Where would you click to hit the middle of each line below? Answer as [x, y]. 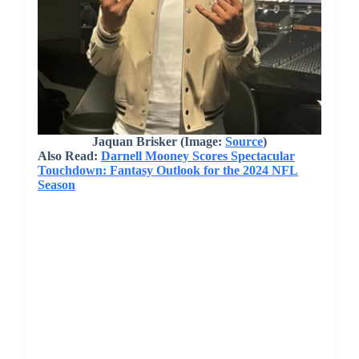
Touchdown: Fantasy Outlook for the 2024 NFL [167, 171]
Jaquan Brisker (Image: [158, 142]
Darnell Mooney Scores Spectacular [198, 156]
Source [244, 142]
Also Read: [69, 156]
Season [56, 185]
